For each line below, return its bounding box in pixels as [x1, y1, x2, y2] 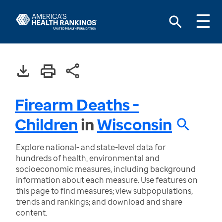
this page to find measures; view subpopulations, [16, 185, 193, 196]
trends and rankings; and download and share [16, 196, 182, 207]
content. [16, 207, 47, 218]
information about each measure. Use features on [16, 174, 198, 185]
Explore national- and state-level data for [16, 142, 166, 153]
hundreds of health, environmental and [16, 153, 160, 164]
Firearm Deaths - [15, 94, 139, 115]
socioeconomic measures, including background [16, 164, 196, 174]
